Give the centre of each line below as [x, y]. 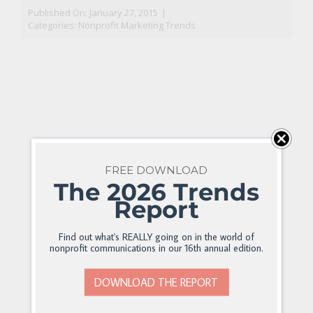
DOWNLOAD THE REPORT [156, 282]
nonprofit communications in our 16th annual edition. [156, 247]
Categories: [53, 26]
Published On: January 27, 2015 [93, 13]
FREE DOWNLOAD [156, 169]
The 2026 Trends [156, 191]
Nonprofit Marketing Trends [137, 26]
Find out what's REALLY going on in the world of [156, 236]
